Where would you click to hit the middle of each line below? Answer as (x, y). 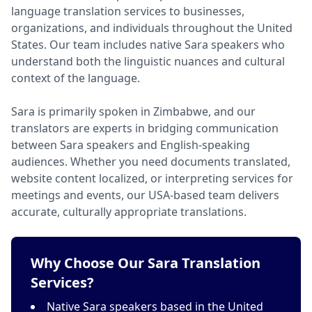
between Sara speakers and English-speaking (131, 145)
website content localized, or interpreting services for (152, 178)
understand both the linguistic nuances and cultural (148, 61)
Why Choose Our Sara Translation (146, 263)
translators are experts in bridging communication (145, 128)
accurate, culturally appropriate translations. (129, 212)
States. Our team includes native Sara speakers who (148, 45)
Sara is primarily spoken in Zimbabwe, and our (133, 111)
